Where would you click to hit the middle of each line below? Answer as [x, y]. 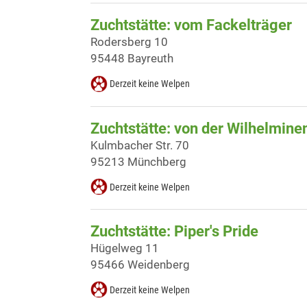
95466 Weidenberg [140, 264]
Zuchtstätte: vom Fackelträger [191, 25]
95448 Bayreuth [132, 59]
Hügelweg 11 [125, 248]
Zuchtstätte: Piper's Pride [174, 231]
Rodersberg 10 [129, 42]
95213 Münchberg [138, 161]
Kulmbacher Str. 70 [140, 145]
